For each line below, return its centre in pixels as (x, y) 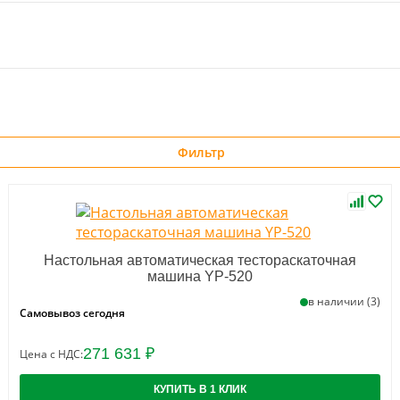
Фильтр (201, 152)
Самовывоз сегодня (73, 313)
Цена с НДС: (52, 354)
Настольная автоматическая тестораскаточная (200, 260)
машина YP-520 (200, 276)
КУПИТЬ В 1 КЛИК (200, 390)
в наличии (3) (344, 302)
